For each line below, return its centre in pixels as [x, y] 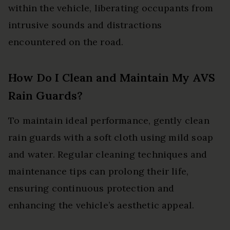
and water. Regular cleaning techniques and [108, 155]
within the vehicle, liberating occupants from [111, 8]
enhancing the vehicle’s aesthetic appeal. [101, 205]
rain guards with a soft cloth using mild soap [111, 138]
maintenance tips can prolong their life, [99, 171]
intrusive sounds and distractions [85, 25]
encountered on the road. [66, 42]
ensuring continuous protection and [91, 188]
